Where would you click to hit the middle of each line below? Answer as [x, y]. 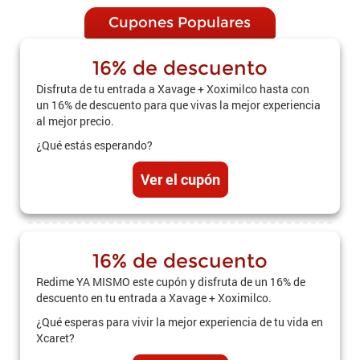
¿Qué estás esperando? [94, 145]
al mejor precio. [75, 121]
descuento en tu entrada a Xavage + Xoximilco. [154, 298]
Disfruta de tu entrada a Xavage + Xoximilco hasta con [173, 89]
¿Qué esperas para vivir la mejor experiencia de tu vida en [180, 322]
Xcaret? [55, 338]
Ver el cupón [180, 179]
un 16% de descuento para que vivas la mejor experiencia [178, 105]
